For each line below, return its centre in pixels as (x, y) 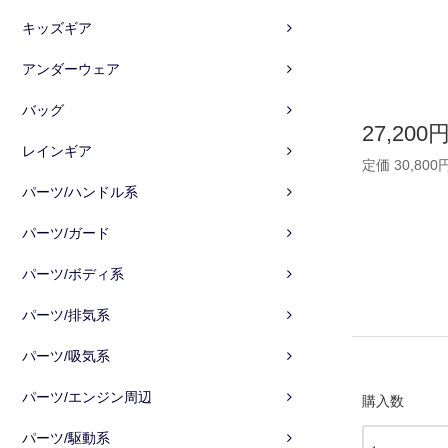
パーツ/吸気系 (66, 355)
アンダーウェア (71, 68)
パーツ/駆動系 (66, 437)
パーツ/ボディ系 (73, 273)
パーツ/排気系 (66, 314)
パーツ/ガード (66, 232)
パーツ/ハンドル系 (80, 191)
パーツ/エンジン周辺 (87, 396)
